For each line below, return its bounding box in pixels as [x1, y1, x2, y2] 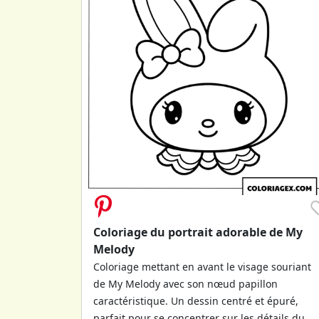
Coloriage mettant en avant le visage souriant [93, 259, 311, 273]
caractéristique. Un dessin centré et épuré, [93, 293, 298, 308]
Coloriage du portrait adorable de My [93, 224, 303, 240]
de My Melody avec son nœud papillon [93, 276, 278, 291]
